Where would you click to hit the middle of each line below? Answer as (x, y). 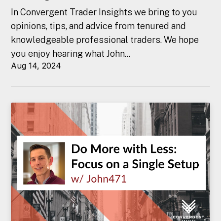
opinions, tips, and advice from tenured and (99, 26)
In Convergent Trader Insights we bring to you (104, 12)
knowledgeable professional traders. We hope (105, 40)
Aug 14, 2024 (36, 66)
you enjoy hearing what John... (71, 54)
